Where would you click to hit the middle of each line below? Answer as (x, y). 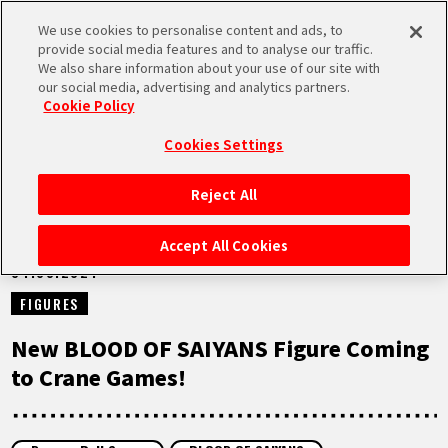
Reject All (224, 194)
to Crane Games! (99, 376)
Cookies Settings (224, 144)
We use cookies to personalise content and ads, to (191, 29)
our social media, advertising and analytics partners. (194, 86)
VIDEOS (100, 401)
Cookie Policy (89, 105)
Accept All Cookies (224, 245)
